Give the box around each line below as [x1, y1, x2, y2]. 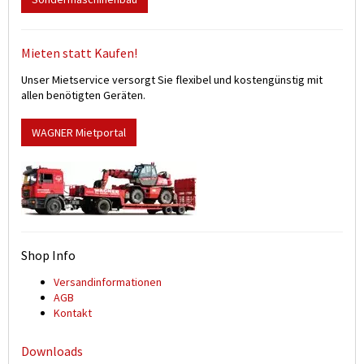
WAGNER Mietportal [32, 125, 126, 141]
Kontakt [54, 305, 92, 321]
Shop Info [21, 247, 76, 264]
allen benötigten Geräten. [21, 88, 145, 103]
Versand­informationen [54, 275, 162, 290]
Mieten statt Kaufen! [21, 45, 137, 62]
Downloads [21, 343, 83, 360]
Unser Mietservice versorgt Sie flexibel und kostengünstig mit [21, 72, 323, 88]
